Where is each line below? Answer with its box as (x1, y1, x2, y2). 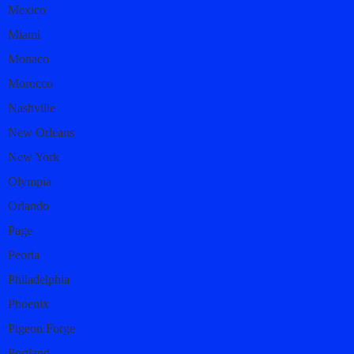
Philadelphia (8, 273, 70, 287)
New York (8, 150, 59, 164)
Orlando (8, 199, 49, 213)
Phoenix (8, 297, 49, 311)
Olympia (8, 175, 51, 189)
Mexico (8, 3, 46, 17)
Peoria (8, 248, 40, 262)
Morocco (8, 77, 53, 91)
